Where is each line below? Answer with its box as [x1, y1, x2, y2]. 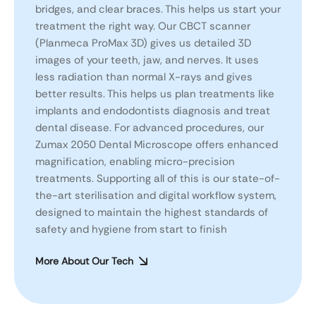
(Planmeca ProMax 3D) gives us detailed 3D [35, 36, 251, 51]
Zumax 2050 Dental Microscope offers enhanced [35, 138, 278, 152]
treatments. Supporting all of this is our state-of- [35, 171, 280, 186]
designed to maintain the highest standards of [35, 205, 268, 220]
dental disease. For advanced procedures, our [35, 121, 264, 135]
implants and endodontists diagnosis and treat [35, 104, 270, 119]
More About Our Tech [35, 254, 133, 267]
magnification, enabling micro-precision [35, 154, 235, 169]
